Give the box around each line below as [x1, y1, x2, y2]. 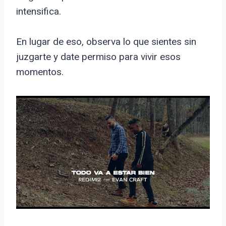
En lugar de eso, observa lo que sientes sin [16, 36, 196, 48]
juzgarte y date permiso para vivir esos [16, 51, 181, 63]
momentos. [16, 66, 64, 78]
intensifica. [16, 6, 61, 18]
